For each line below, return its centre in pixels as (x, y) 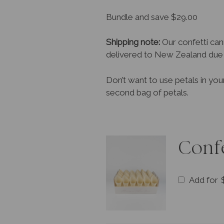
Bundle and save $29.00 (152, 17)
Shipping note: (133, 42)
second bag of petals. (147, 92)
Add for (204, 180)
